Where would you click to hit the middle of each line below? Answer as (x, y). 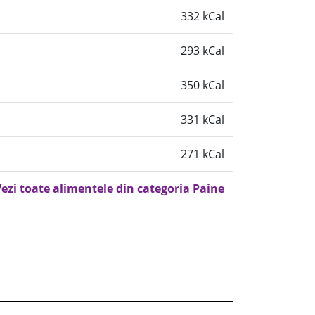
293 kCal (202, 51)
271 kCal (202, 154)
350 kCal (202, 85)
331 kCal (202, 120)
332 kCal (202, 16)
